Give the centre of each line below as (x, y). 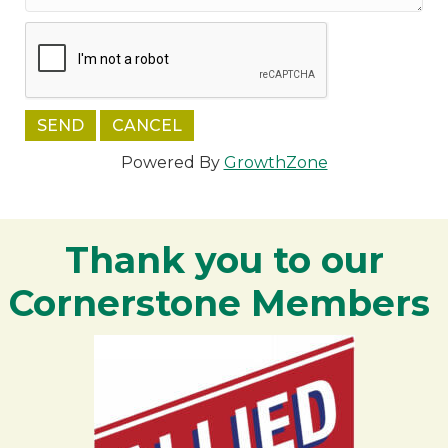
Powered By (172, 163)
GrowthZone (275, 163)
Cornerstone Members (224, 303)
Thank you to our (224, 260)
